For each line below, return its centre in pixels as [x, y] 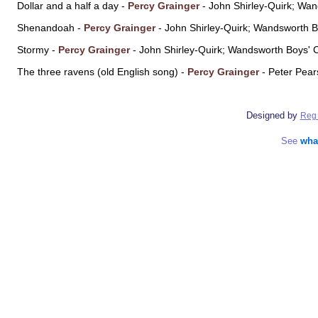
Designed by [273, 116]
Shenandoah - [50, 27]
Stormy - [38, 49]
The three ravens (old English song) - [102, 71]
